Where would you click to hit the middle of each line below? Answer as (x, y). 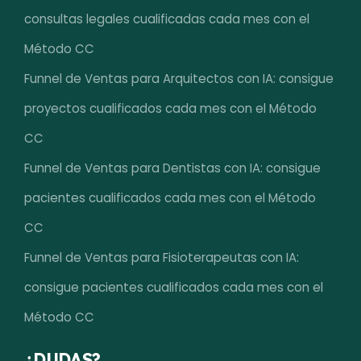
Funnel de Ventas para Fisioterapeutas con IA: (162, 257)
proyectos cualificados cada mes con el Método (170, 108)
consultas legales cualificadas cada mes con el (167, 19)
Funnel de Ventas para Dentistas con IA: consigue (172, 168)
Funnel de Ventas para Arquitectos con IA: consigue (179, 79)
